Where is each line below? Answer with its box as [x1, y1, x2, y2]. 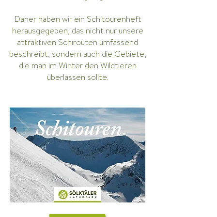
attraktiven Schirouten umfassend [17, 36, 138, 48]
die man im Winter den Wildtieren [18, 60, 137, 71]
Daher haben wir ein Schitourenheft [14, 13, 141, 25]
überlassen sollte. [46, 71, 108, 83]
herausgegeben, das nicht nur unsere [12, 25, 143, 36]
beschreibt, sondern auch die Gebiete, [9, 48, 146, 60]
